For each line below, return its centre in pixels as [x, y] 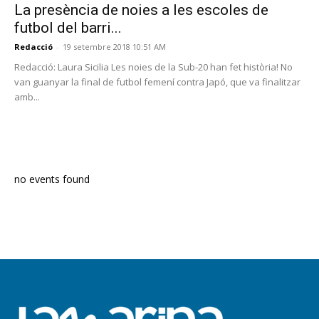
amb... [27, 97]
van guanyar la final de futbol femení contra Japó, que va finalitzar [157, 82]
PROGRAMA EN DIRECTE [78, 139]
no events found [52, 179]
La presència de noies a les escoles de [141, 10]
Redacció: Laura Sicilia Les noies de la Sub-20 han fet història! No [153, 67]
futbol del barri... [68, 28]
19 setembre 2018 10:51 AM [114, 47]
